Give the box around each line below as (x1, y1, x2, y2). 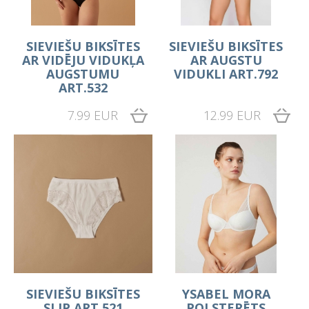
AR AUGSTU (190, 51, 262, 68)
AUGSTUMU (46, 65, 120, 82)
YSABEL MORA (181, 285, 270, 302)
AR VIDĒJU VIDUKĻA (21, 51, 144, 68)
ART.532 (58, 79, 108, 96)
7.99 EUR (67, 106, 118, 123)
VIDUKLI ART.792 (174, 65, 279, 82)
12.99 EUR (203, 106, 261, 123)
